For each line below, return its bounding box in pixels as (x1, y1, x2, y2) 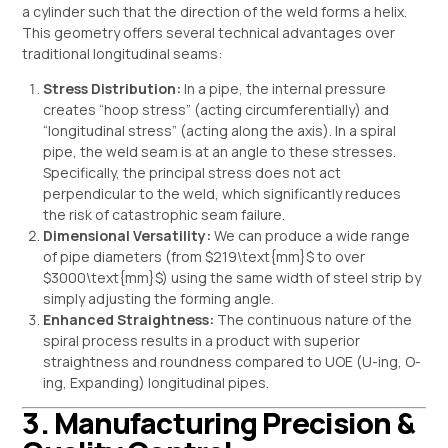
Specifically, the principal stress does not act (43, 162, 342, 182)
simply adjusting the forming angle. (43, 288, 275, 308)
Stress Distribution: (43, 78, 182, 98)
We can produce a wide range (211, 225, 411, 245)
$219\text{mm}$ (205, 246, 315, 266)
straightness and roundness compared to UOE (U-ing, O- (43, 351, 422, 371)
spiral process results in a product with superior (43, 330, 361, 350)
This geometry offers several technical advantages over (22, 22, 396, 42)
